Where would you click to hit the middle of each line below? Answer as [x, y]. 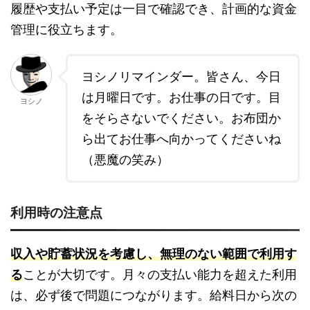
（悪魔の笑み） [125, 160]
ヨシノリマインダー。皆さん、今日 [181, 77]
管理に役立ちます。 [66, 30]
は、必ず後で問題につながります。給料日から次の [154, 295]
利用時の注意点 [56, 213]
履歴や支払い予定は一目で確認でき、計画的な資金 [154, 9]
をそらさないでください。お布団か [181, 118]
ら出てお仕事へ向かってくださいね [181, 139]
